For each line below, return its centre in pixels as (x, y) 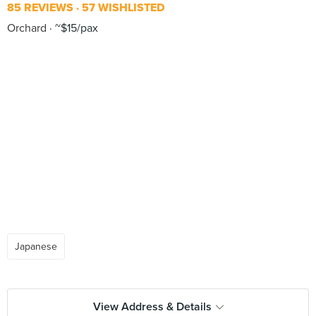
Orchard (27, 28)
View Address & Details (152, 307)
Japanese (36, 247)
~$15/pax (75, 28)
